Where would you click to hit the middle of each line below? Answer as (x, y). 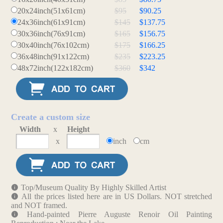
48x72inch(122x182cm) (55, 68)
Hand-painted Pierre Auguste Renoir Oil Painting (120, 215)
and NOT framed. (39, 206)
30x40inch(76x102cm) (53, 45)
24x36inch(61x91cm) (51, 22)
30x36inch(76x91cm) (51, 34)
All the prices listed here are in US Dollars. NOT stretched (117, 197)
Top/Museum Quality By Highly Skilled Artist (93, 188)
